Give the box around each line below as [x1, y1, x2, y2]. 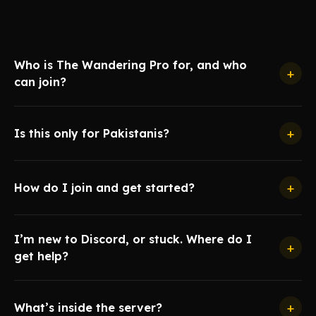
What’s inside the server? [14, 300, 162, 315]
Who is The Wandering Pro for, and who [14, 58, 247, 72]
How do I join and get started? [14, 181, 195, 195]
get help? [14, 249, 68, 263]
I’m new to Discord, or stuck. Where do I [14, 232, 252, 246]
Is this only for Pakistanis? [14, 126, 169, 140]
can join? [14, 75, 66, 89]
